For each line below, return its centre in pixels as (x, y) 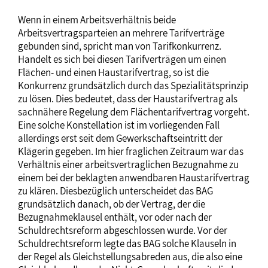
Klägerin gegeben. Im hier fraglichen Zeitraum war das (131, 152)
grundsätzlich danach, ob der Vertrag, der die (112, 204)
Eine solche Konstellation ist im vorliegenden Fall (119, 125)
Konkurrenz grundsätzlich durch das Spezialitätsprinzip (133, 86)
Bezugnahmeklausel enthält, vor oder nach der (115, 217)
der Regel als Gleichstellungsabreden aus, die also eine (130, 257)
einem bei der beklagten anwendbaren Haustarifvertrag (134, 178)
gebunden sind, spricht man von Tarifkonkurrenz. (120, 46)
